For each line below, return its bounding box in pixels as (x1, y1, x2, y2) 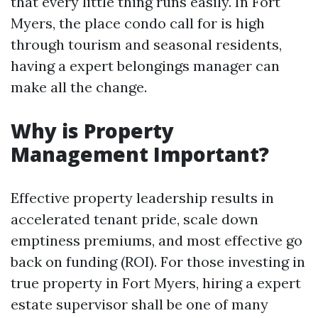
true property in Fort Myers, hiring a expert (11, 274, 301, 292)
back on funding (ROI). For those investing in (11, 253, 305, 270)
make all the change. (11, 78, 147, 96)
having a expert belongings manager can (11, 57, 280, 75)
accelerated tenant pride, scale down (11, 210, 258, 228)
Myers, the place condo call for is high (11, 14, 265, 32)
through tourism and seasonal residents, (11, 35, 282, 53)
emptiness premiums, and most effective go (11, 231, 302, 249)
